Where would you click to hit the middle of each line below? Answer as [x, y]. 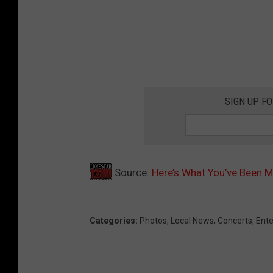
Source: [132, 173]
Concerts [235, 221]
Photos [153, 221]
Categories [112, 221]
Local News [192, 221]
